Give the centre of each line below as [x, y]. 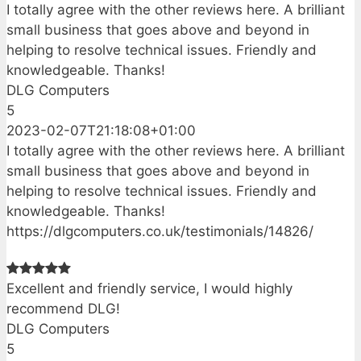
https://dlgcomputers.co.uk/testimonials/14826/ [160, 232]
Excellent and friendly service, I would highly [149, 289]
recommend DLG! [63, 309]
